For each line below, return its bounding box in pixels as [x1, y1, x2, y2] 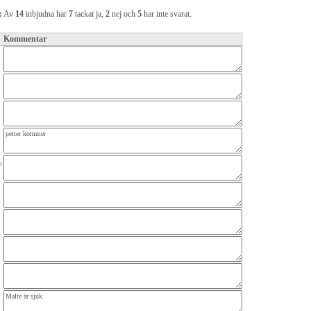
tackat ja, [73, 9, 106, 19]
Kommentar [3, 34, 47, 44]
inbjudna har [24, 9, 69, 19]
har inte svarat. [142, 9, 192, 19]
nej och [110, 9, 137, 19]
